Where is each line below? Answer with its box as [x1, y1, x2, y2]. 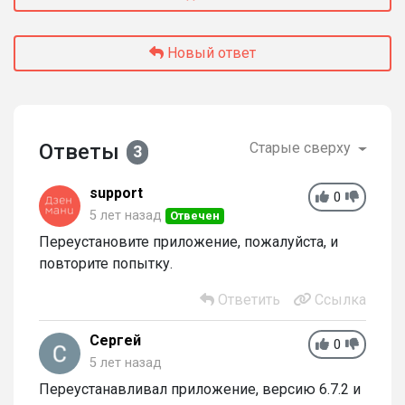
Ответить [214, 291, 280, 308]
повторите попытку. [39, 255, 173, 272]
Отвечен [170, 209, 221, 222]
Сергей [89, 332, 141, 349]
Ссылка [311, 291, 366, 308]
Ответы [39, 139, 119, 165]
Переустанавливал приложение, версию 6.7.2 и [39, 381, 361, 398]
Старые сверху [250, 139, 355, 156]
